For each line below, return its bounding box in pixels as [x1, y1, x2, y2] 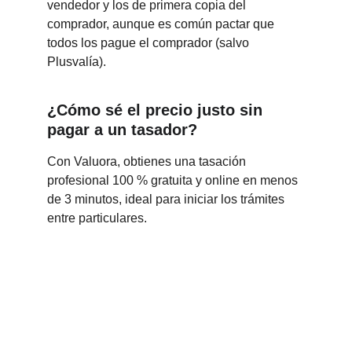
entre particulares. [47, 211, 147, 225]
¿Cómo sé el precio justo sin [47, 101, 267, 119]
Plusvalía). [47, 55, 106, 68]
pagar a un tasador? [47, 121, 197, 138]
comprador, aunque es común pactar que [47, 17, 277, 31]
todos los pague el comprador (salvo [47, 36, 252, 49]
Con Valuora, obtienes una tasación [47, 155, 249, 168]
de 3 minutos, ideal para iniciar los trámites [47, 192, 288, 206]
